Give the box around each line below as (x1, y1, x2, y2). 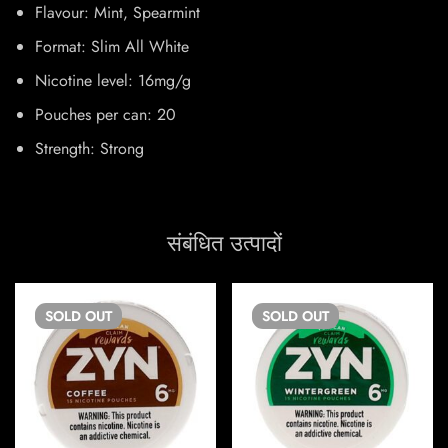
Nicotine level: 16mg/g (35, 69, 191, 93)
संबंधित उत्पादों (166, 227, 282, 260)
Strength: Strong (35, 137, 144, 161)
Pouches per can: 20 (35, 103, 176, 127)
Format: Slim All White (35, 35, 189, 59)
